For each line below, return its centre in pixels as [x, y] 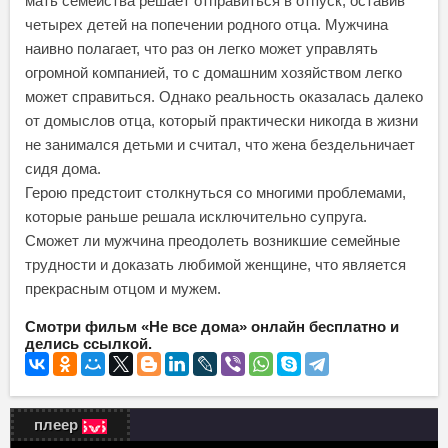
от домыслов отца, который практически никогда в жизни [221, 121]
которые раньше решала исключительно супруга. [196, 217]
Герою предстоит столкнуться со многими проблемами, [215, 193]
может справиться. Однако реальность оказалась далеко [224, 97]
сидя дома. [63, 169]
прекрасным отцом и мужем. [123, 289]
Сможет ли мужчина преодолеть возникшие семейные [212, 241]
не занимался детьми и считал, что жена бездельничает [220, 145]
